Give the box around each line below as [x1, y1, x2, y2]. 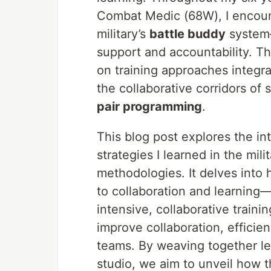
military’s [97, 26, 149, 41]
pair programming [97, 99, 202, 114]
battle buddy [149, 26, 226, 41]
